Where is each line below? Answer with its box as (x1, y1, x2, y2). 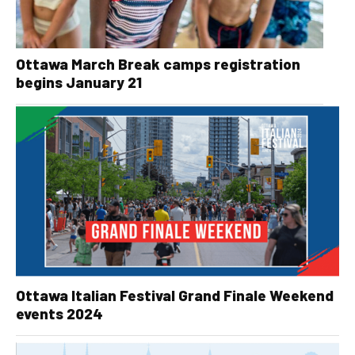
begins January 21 (16, 72, 142, 91)
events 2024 (16, 304, 103, 323)
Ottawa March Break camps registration (16, 54, 300, 73)
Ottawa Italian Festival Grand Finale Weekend (16, 286, 334, 305)
